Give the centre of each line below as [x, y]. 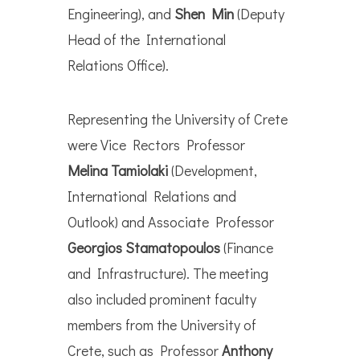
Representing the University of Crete [178, 119]
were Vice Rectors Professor [156, 145]
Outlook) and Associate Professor [171, 222]
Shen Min [204, 14]
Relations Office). [118, 65]
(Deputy [259, 14]
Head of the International [147, 40]
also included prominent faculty [162, 299]
